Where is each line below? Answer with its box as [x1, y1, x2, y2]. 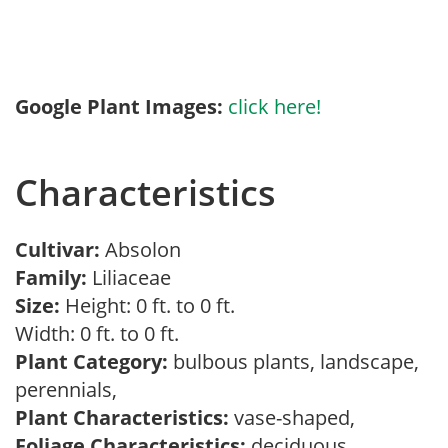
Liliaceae [87, 264, 181, 291]
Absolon [105, 236, 191, 263]
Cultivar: [15, 236, 105, 263]
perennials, [15, 376, 127, 403]
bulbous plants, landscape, [168, 348, 419, 375]
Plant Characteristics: [15, 404, 229, 431]
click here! [228, 93, 321, 120]
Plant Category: [15, 348, 168, 375]
